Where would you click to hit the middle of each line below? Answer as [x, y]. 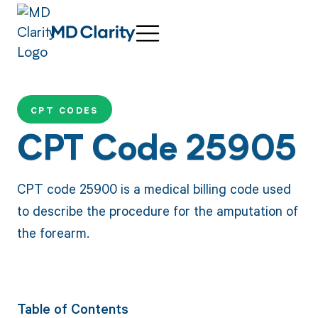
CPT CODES [64, 111]
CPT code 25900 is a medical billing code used [154, 188]
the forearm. [53, 232]
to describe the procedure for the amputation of [157, 210]
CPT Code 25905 [157, 152]
